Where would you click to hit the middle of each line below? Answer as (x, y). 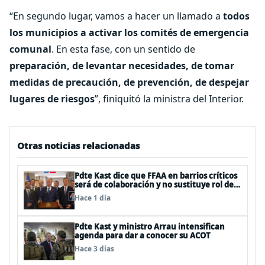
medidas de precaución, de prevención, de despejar (129, 82)
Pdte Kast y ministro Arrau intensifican (150, 227)
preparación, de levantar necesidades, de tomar (122, 66)
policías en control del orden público (144, 193)
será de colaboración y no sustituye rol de (154, 185)
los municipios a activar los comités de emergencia (129, 33)
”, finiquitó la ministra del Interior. (169, 99)
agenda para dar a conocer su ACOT (143, 235)
